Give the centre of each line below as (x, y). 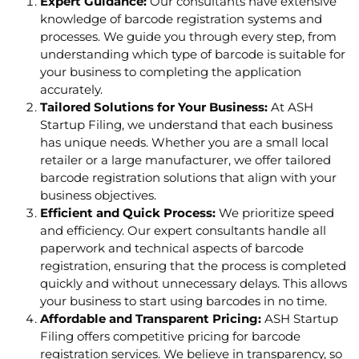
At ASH (290, 107)
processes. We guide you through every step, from (188, 37)
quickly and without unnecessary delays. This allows (194, 284)
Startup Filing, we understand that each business (186, 125)
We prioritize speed (275, 213)
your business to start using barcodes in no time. (184, 301)
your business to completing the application (171, 72)
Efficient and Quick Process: (128, 213)
